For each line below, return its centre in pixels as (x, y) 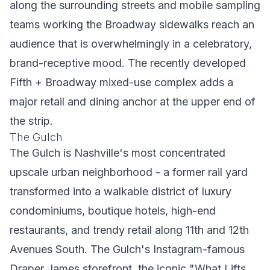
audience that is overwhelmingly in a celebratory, (131, 44)
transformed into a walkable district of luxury (121, 191)
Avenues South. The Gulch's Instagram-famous (127, 249)
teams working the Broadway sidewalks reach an (132, 24)
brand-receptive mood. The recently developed (128, 63)
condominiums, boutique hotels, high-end (113, 211)
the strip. (31, 121)
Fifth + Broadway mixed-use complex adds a (121, 82)
